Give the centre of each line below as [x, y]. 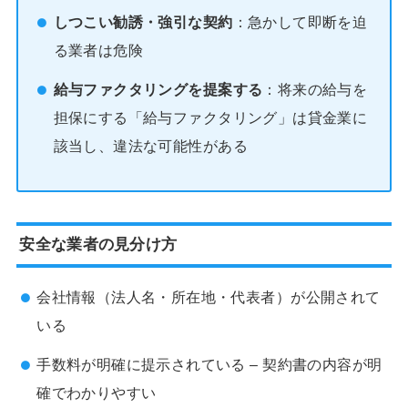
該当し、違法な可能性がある [150, 145]
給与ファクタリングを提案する [158, 89]
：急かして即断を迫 [300, 22]
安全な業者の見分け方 [98, 245]
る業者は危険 [98, 51]
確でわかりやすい [97, 392]
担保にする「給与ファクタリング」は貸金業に [210, 117]
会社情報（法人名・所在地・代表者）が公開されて [209, 297]
